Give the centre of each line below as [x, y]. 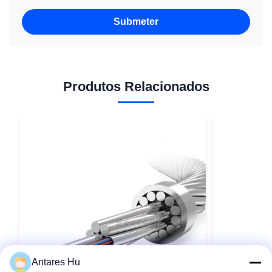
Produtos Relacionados [136, 87]
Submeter [136, 22]
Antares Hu [56, 262]
